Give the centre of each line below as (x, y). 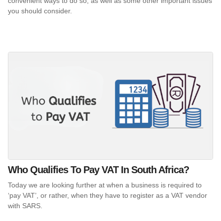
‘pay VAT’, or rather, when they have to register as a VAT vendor (108, 195)
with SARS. (25, 205)
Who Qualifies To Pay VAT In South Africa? (98, 169)
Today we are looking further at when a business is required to (105, 185)
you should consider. (40, 11)
